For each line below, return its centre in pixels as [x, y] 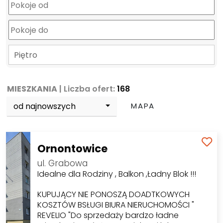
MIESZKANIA [32, 89]
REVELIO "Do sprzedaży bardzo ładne [108, 216]
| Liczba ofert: [87, 89]
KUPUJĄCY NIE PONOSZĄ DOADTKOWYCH [113, 195]
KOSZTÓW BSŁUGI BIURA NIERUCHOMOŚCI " [115, 205]
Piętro [26, 55]
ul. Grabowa [62, 164]
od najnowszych [45, 106]
